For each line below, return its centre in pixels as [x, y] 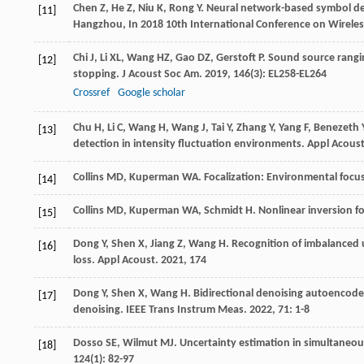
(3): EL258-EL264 [288, 75]
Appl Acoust [126, 261]
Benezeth [336, 128]
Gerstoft [236, 58]
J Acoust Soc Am [160, 75]
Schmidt [223, 211]
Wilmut [140, 344]
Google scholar [152, 93]
